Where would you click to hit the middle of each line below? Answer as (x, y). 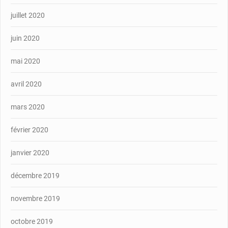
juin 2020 (25, 38)
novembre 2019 (35, 198)
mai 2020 (25, 61)
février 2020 (30, 130)
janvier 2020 (30, 152)
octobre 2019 (32, 221)
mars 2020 (28, 107)
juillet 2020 (28, 15)
